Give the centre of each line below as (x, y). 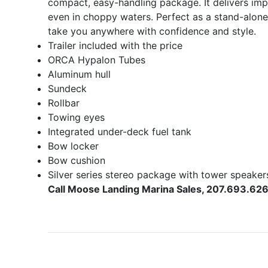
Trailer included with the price (115, 46)
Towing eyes (76, 118)
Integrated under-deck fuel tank (120, 132)
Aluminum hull (79, 74)
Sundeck (67, 89)
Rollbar (64, 103)
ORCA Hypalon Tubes (97, 60)
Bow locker (73, 146)
